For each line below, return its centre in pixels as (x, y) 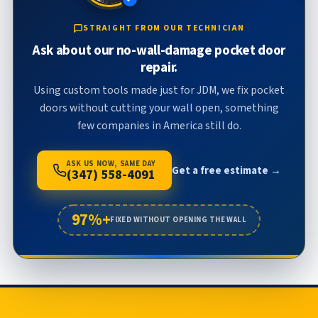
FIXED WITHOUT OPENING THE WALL (179, 220)
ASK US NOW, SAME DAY (111, 163)
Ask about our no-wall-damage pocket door (159, 50)
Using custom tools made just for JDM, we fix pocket (159, 91)
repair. (159, 67)
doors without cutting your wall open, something (159, 108)
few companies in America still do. (159, 126)
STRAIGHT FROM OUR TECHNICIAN (164, 28)
